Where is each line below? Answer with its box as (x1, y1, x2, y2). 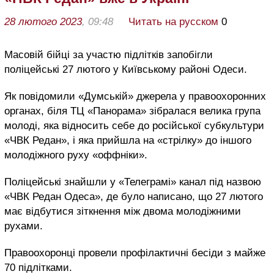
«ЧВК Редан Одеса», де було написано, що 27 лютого (4, 190, 263, 202)
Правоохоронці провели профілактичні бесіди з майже (4, 246, 265, 259)
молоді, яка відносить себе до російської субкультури (4, 119, 264, 131)
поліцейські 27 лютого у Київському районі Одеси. (4, 63, 247, 75)
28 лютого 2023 (4, 15, 82, 28)
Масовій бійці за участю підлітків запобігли (4, 48, 213, 61)
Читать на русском (128, 15, 218, 28)
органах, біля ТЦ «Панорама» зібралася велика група (4, 105, 261, 117)
